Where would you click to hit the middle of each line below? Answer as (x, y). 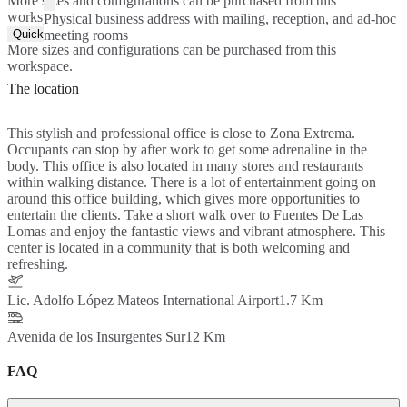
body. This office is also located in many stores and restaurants (185, 165)
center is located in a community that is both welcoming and (179, 247)
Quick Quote (46, 34)
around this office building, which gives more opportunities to (184, 198)
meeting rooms (86, 35)
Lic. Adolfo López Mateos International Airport (143, 300)
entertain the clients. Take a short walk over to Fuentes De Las (185, 214)
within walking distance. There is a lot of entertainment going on (192, 182)
